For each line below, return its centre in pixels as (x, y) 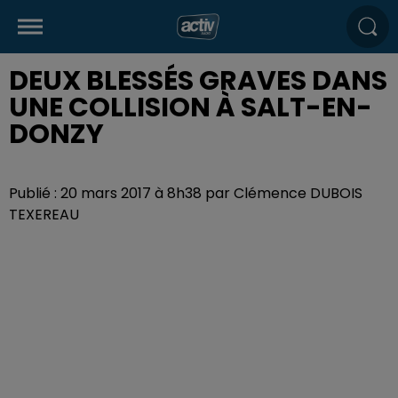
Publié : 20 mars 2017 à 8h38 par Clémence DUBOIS (186, 193)
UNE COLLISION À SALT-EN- (191, 107)
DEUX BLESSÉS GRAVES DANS (198, 81)
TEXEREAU (44, 215)
